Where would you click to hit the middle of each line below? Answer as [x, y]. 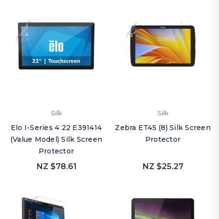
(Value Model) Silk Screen [56, 139]
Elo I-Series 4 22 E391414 [56, 128]
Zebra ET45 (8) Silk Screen [163, 128]
